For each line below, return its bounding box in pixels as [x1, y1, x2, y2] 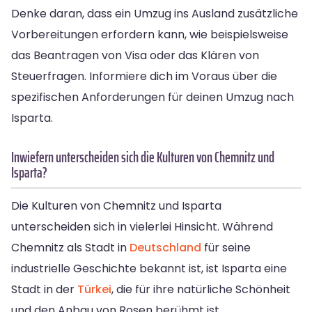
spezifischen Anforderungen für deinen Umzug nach [11, 88, 294, 105]
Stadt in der [11, 281, 77, 297]
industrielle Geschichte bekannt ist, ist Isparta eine [11, 260, 287, 276]
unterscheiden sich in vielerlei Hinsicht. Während [11, 218, 273, 235]
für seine [201, 239, 251, 256]
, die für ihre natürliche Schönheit [111, 281, 290, 297]
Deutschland [130, 239, 201, 256]
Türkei [77, 281, 111, 297]
